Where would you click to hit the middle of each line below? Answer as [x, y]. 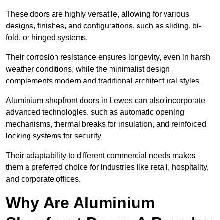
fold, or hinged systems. [48, 38]
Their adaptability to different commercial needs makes [101, 156]
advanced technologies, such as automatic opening [95, 112]
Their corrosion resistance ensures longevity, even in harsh [108, 57]
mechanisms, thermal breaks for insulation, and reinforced [106, 124]
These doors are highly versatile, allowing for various [97, 14]
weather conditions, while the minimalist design [88, 69]
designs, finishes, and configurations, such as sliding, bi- [104, 26]
